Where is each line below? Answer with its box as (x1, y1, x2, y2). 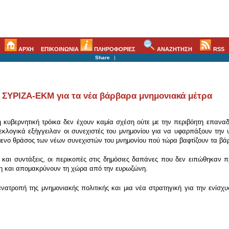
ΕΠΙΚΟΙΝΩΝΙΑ (41, 45, 81, 52)
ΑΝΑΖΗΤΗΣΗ (155, 45, 192, 52)
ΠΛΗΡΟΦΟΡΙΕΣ (93, 45, 136, 52)
